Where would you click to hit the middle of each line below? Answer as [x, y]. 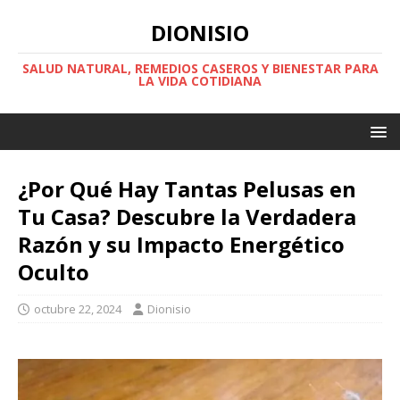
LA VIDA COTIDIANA [200, 81]
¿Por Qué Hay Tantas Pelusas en [187, 189]
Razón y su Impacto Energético [181, 244]
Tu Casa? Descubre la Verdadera [187, 217]
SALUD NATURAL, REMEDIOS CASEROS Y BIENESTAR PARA [200, 68]
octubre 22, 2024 [78, 309]
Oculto [54, 272]
